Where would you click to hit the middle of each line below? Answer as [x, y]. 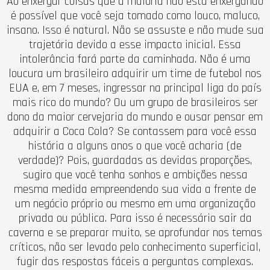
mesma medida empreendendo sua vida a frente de [135, 189]
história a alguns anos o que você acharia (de [135, 146]
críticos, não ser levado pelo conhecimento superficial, [135, 247]
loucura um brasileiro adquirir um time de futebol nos [135, 73]
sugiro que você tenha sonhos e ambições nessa [135, 174]
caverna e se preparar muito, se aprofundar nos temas [135, 232]
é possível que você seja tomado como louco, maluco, [135, 15]
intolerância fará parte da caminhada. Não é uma [135, 59]
